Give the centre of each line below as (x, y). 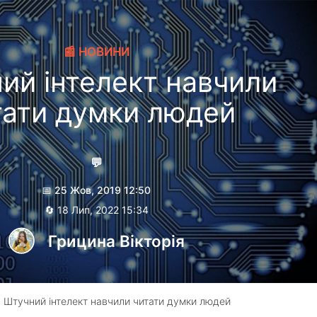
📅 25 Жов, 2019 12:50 (97, 190)
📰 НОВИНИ (96, 52)
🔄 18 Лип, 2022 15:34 (96, 210)
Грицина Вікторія (116, 241)
